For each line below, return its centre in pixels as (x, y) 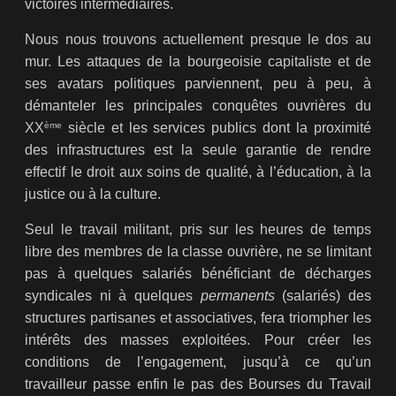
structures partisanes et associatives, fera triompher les (198, 318)
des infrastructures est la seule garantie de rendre (198, 150)
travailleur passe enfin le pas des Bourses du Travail (198, 385)
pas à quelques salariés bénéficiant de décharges (198, 274)
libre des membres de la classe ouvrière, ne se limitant (198, 252)
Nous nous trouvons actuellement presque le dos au (198, 40)
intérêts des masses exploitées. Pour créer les (198, 340)
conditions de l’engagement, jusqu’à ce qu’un (198, 362)
